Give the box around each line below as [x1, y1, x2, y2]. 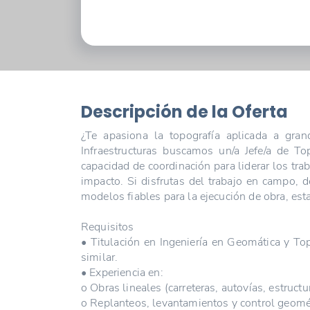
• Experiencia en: [81, 264, 163, 280]
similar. [81, 249, 118, 265]
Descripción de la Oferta [81, 100, 288, 123]
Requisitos [81, 219, 134, 235]
